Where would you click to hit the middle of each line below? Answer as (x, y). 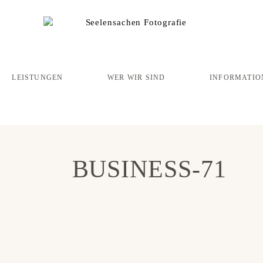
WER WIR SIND (136, 78)
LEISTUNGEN (38, 78)
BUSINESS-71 (149, 169)
